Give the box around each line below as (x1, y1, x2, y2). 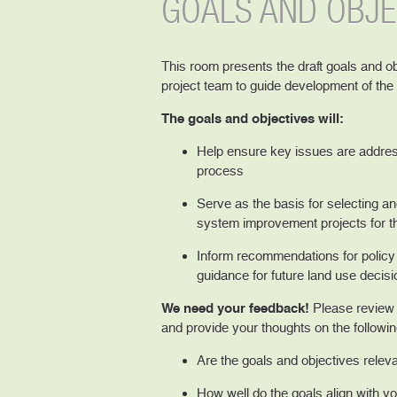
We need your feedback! (161, 300, 309, 316)
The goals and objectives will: (161, 110, 344, 127)
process (197, 162, 244, 179)
